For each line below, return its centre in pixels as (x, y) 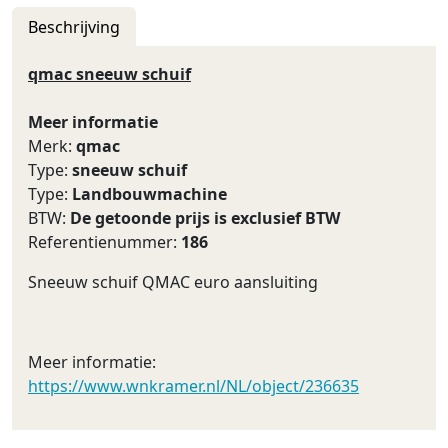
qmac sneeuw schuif (109, 73)
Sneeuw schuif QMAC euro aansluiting (173, 281)
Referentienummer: (104, 241)
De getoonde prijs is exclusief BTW (205, 217)
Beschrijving (74, 26)
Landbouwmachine (149, 193)
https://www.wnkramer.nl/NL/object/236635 (193, 385)
